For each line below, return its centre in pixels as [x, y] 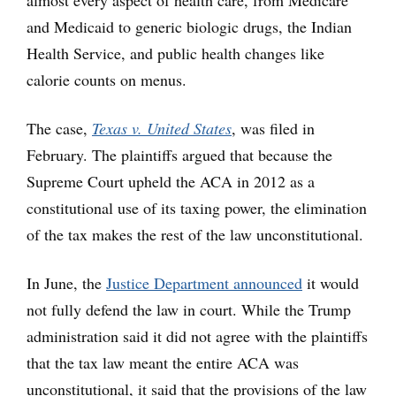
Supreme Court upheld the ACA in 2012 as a [171, 181]
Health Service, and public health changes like [175, 53]
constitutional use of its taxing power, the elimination [197, 208]
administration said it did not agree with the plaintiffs [197, 336]
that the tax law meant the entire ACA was [163, 362]
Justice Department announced [204, 283]
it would [331, 283]
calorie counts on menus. [107, 80]
